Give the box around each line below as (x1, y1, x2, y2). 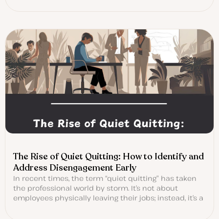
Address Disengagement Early (13, 162, 136, 174)
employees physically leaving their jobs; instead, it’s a (13, 193, 203, 203)
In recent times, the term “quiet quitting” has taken (13, 174, 197, 183)
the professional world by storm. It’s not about (13, 183, 178, 193)
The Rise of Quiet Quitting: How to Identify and (13, 151, 204, 163)
